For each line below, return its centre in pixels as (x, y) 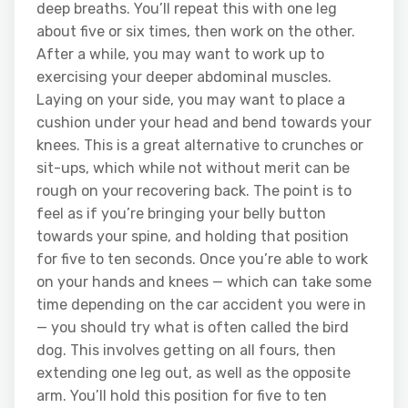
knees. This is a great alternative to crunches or (200, 145)
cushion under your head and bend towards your (204, 122)
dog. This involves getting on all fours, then (186, 350)
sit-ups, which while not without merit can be (193, 168)
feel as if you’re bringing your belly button (181, 213)
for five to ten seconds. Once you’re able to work (202, 259)
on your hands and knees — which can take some (204, 281)
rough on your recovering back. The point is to (194, 190)
